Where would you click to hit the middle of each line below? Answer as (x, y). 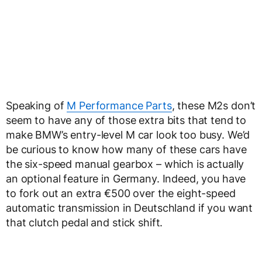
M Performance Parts (119, 106)
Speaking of (37, 106)
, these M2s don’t (214, 106)
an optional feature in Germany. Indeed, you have (126, 179)
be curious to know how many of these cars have (126, 150)
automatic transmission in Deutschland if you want (130, 208)
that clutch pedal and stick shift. (85, 223)
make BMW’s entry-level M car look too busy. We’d (128, 135)
